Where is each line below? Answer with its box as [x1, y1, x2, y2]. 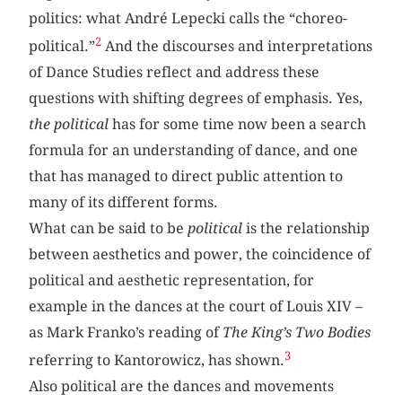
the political [29, 116, 109, 134]
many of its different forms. [29, 194, 219, 212]
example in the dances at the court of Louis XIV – [29, 298, 363, 316]
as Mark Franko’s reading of [29, 324, 223, 342]
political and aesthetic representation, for [29, 272, 315, 290]
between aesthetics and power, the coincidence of [29, 246, 371, 264]
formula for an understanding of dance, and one [29, 142, 359, 160]
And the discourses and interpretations [101, 38, 373, 56]
